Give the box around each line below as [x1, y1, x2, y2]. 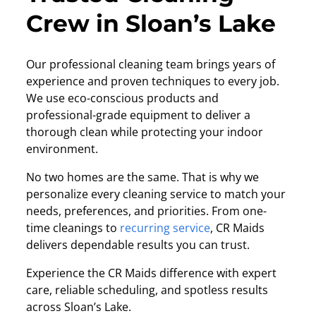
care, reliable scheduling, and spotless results [26, 282, 269, 298]
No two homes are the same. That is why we [26, 169, 260, 186]
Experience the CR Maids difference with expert [26, 265, 277, 281]
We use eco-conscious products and [26, 90, 219, 107]
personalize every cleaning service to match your [26, 186, 286, 202]
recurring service [120, 220, 211, 236]
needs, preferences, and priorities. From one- [26, 203, 267, 219]
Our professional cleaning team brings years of [26, 56, 276, 73]
